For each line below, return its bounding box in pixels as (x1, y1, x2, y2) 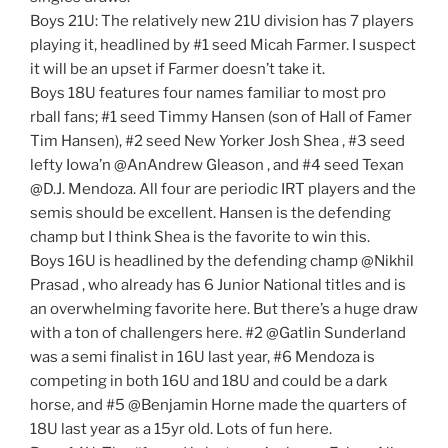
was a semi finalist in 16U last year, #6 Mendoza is (30, 348, 375, 367)
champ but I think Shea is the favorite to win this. (30, 228, 370, 247)
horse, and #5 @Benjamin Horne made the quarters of (30, 396, 407, 415)
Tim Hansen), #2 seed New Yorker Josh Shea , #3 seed (30, 132, 405, 151)
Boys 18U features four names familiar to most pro (30, 84, 386, 103)
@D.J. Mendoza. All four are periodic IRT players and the (30, 180, 416, 199)
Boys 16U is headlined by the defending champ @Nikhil (30, 252, 414, 271)
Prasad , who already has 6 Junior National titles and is (30, 276, 406, 295)
